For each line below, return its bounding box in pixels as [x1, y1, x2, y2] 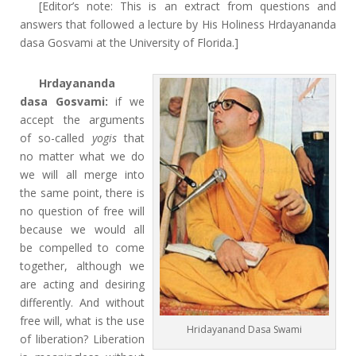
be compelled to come [19, 240, 145, 255]
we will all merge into [19, 167, 145, 182]
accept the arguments [19, 112, 145, 127]
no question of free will [19, 203, 145, 219]
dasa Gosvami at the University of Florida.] [19, 35, 238, 50]
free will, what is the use [19, 313, 145, 328]
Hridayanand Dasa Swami [187, 322, 303, 336]
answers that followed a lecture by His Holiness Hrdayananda [19, 17, 337, 32]
